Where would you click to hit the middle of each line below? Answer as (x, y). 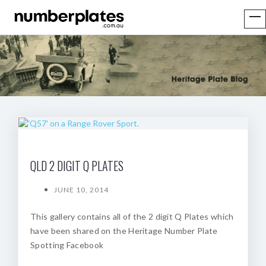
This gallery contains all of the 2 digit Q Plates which (132, 216)
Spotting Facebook (67, 245)
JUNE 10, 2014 (81, 190)
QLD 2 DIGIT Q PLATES (77, 166)
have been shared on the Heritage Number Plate (124, 231)
